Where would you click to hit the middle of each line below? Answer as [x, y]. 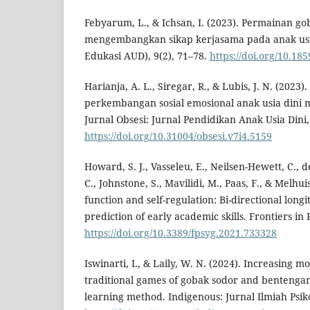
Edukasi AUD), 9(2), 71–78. [147, 56]
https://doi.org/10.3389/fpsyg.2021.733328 [181, 233]
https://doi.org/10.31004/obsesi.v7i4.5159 [178, 136]
